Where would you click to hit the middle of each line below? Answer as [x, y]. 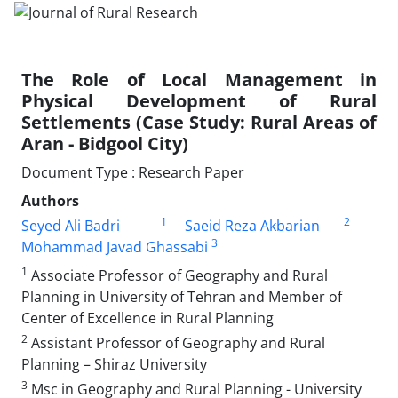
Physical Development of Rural [199, 100]
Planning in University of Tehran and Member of [182, 296]
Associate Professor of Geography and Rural [178, 275]
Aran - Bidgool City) [105, 143]
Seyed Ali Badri [71, 225]
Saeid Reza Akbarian [252, 225]
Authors [50, 200]
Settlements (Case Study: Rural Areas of [199, 122]
